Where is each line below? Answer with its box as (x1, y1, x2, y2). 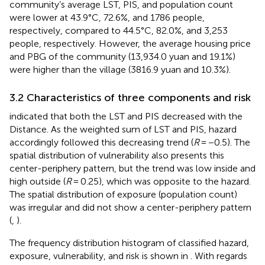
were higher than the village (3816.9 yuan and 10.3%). (9, 63, 231, 75)
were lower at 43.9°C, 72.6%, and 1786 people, (9, 11, 205, 23)
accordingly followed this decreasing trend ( (9, 136, 193, 148)
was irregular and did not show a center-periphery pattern (9, 201, 251, 213)
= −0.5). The (199, 136, 250, 148)
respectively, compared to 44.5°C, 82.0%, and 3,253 (9, 24, 228, 36)
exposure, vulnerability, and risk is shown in (9, 250, 190, 261)
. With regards (190, 250, 247, 261)
